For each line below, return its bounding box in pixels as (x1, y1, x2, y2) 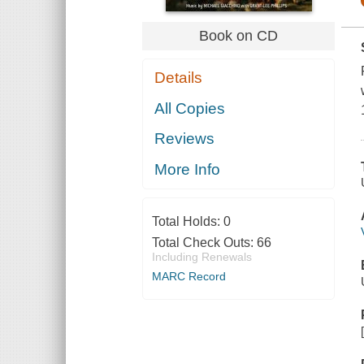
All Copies (154, 99, 226, 117)
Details (154, 69, 203, 87)
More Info (154, 160, 221, 178)
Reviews (154, 130, 215, 148)
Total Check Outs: (151, 235, 257, 249)
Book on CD (199, 27, 279, 44)
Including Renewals (151, 249, 252, 263)
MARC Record (151, 269, 226, 283)
